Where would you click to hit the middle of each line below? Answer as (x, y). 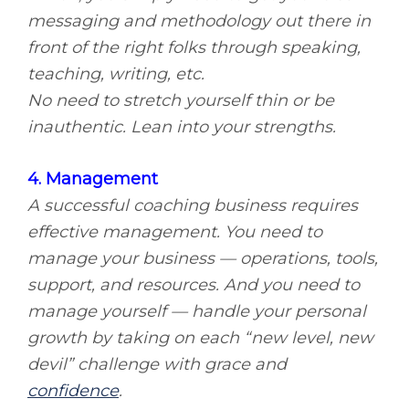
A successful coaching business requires (193, 206)
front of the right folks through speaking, (194, 48)
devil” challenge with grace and (157, 365)
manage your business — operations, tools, (203, 259)
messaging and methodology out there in (199, 21)
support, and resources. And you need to (194, 285)
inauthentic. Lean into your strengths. (182, 127)
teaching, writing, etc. (116, 74)
